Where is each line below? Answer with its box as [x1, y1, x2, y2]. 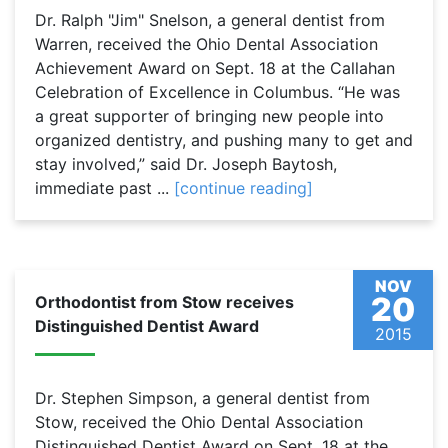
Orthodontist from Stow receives [35, 292, 294, 313]
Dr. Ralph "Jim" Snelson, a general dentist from [35, 10, 385, 31]
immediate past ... [35, 178, 174, 199]
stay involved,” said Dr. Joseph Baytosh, [35, 154, 337, 175]
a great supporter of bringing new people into [35, 106, 384, 127]
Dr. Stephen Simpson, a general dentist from [35, 388, 370, 409]
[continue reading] [174, 178, 313, 199]
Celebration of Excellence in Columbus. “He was [35, 82, 400, 103]
